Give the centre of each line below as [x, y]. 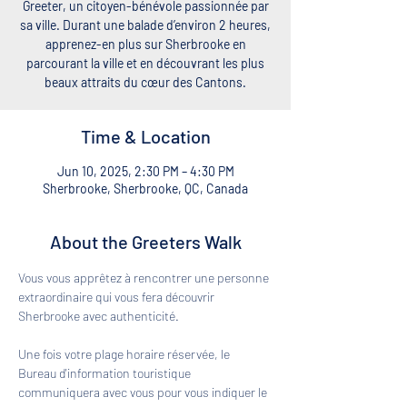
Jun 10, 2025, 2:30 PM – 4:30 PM [145, 171]
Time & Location [145, 136]
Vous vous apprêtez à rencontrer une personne [145, 278]
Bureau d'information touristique [106, 373]
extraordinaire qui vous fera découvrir [118, 297]
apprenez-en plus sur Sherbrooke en [145, 44]
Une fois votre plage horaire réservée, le [125, 354]
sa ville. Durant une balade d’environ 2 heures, [145, 25]
